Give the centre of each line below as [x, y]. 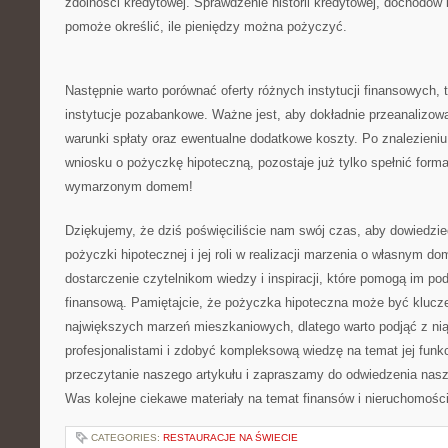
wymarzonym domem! [129, 186]
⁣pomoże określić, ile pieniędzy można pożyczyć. [206, 26]
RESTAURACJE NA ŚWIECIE [230, 437]
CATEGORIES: [127, 437]
